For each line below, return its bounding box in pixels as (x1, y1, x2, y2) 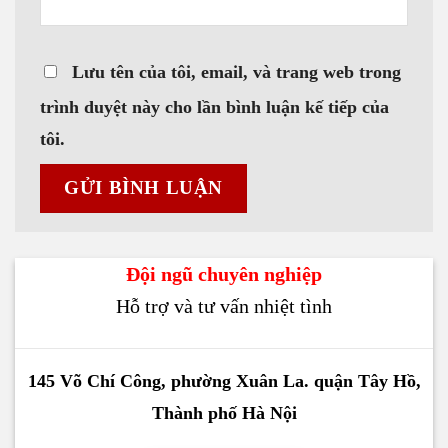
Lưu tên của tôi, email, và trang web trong (72, 62, 401, 83)
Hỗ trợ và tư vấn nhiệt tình (116, 295, 332, 318)
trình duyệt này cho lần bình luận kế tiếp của (40, 97, 389, 118)
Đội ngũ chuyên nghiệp (126, 263, 322, 286)
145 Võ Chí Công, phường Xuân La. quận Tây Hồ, (27, 371, 421, 392)
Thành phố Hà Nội (151, 403, 297, 424)
